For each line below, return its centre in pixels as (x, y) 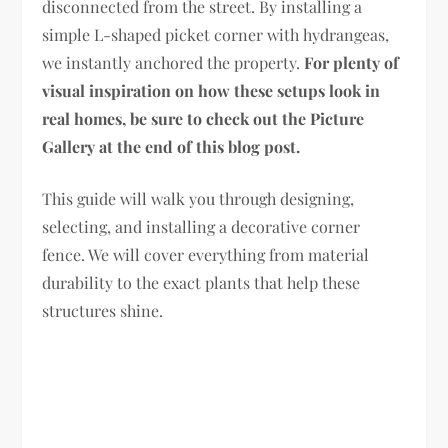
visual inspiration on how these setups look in (211, 90)
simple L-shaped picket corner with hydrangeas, (216, 34)
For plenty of (352, 62)
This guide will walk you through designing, (198, 198)
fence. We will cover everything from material (206, 254)
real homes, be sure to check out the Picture (203, 118)
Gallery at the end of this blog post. (171, 146)
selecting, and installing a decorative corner (201, 226)
